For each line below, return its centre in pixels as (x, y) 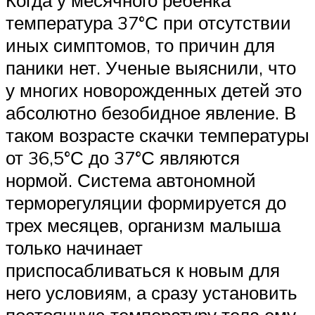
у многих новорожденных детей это (154, 90)
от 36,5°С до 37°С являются (123, 157)
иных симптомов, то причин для (140, 45)
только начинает (74, 247)
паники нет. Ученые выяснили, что (151, 67)
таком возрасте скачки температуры (157, 135)
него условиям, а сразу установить (152, 292)
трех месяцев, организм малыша (143, 225)
